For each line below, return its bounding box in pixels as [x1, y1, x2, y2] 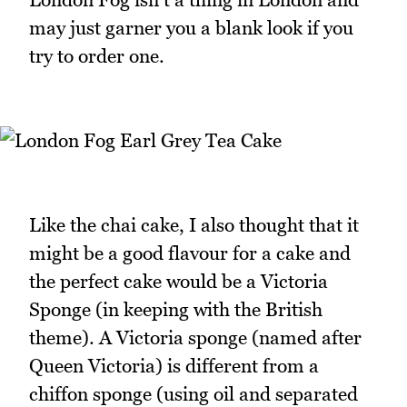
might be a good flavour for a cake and [29, 242, 351, 265]
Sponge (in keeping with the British [29, 298, 323, 322]
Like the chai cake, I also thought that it [29, 213, 359, 237]
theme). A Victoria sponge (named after [29, 326, 362, 350]
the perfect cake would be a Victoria [29, 270, 328, 293]
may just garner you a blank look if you [29, 15, 353, 39]
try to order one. [29, 44, 164, 67]
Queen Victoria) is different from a [29, 354, 319, 378]
